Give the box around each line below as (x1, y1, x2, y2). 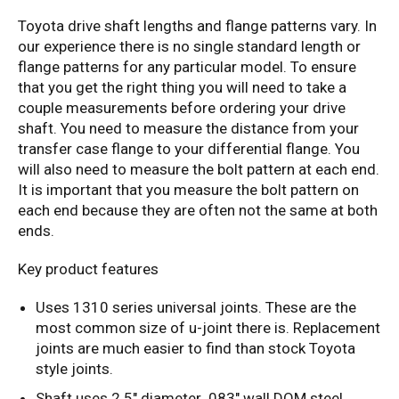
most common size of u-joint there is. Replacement (36, 319, 380, 338)
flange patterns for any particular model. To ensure (18, 58, 356, 77)
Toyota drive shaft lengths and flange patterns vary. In (18, 17, 377, 36)
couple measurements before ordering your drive (18, 99, 346, 118)
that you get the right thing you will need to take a (18, 78, 346, 97)
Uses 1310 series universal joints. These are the (36, 298, 356, 317)
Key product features (18, 260, 159, 279)
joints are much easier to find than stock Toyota (36, 339, 355, 358)
